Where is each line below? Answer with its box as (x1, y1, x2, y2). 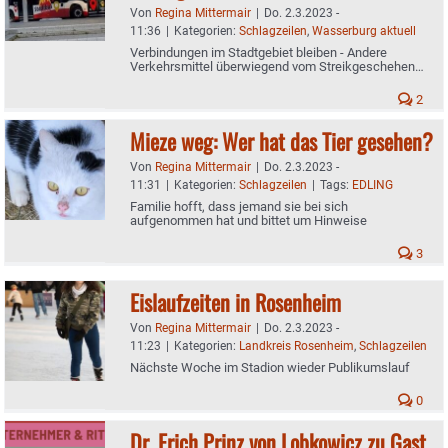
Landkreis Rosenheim (239, 338, 354, 353)
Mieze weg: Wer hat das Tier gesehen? (130, 124, 433, 157)
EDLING (352, 177, 393, 192)
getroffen (130, 72, 183, 88)
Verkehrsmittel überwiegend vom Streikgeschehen (130, 58, 415, 74)
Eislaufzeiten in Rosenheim (130, 285, 341, 318)
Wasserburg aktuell (312, 23, 416, 38)
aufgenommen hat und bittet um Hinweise (130, 212, 367, 228)
